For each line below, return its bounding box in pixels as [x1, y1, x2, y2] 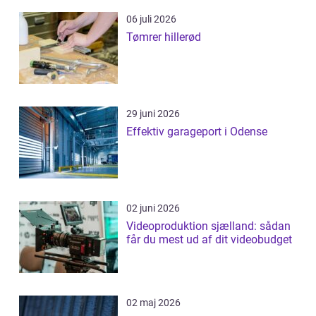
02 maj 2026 [126, 297, 181, 309]
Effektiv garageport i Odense [126, 125, 267, 139]
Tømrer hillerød [126, 30, 201, 44]
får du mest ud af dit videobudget [126, 233, 292, 247]
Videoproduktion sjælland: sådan [126, 219, 291, 233]
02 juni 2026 [126, 202, 180, 214]
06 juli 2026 [126, 13, 176, 25]
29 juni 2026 [126, 108, 180, 120]
